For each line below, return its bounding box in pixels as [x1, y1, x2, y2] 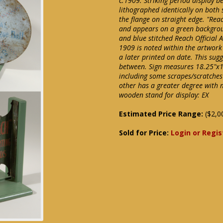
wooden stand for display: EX [119, 90, 209, 100]
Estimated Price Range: [119, 109, 203, 118]
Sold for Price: [119, 128, 171, 137]
